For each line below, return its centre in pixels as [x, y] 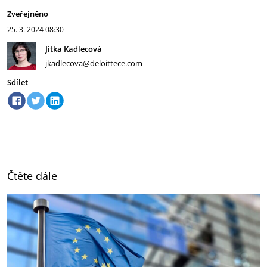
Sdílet [18, 82]
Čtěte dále [32, 176]
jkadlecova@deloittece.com [94, 63]
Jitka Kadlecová [74, 49]
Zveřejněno [28, 14]
